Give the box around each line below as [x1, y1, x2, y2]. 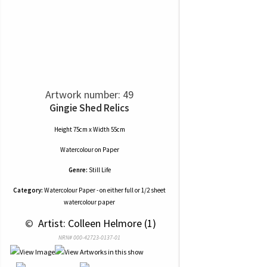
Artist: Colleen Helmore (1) [36, 216, 156, 230]
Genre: [68, 166, 88, 174]
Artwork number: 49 [45, 88, 133, 101]
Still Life [88, 166, 111, 174]
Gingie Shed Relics [49, 101, 129, 114]
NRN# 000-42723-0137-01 [58, 234, 120, 241]
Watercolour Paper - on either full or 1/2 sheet [43, 186, 166, 194]
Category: [13, 186, 43, 194]
